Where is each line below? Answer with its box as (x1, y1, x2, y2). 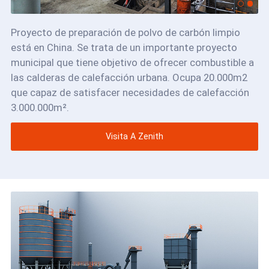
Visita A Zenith (106, 131, 163, 142)
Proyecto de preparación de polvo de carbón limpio (10, 26, 240, 38)
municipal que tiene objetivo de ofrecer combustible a (10, 56, 254, 68)
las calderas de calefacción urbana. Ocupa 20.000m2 (10, 71, 247, 83)
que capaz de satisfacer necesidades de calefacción (10, 86, 249, 98)
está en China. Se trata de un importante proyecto (10, 41, 237, 53)
